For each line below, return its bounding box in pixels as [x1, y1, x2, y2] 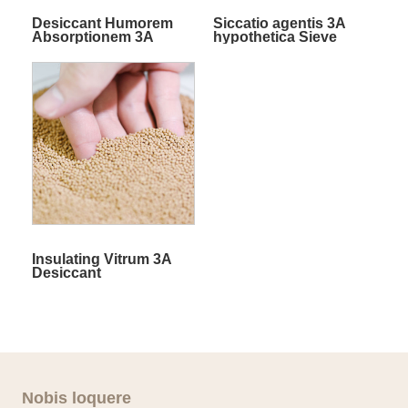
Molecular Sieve [31, 42, 141, 58]
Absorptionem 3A [31, 28, 153, 45]
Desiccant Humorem [31, 15, 173, 31]
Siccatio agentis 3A [212, 15, 345, 31]
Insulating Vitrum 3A [31, 250, 171, 267]
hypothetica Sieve [212, 28, 337, 45]
